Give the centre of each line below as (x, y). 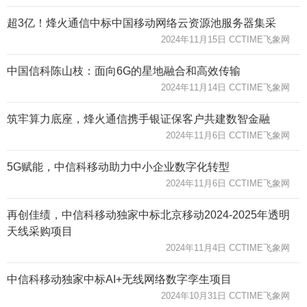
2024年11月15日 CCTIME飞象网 (225, 39)
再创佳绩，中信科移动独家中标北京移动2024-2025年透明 (148, 214)
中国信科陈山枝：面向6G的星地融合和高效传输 (124, 71)
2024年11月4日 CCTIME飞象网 (228, 247)
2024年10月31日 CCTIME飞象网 (225, 295)
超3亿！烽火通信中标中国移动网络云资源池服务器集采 (142, 23)
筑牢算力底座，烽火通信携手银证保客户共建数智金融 (138, 119)
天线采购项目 (40, 231)
